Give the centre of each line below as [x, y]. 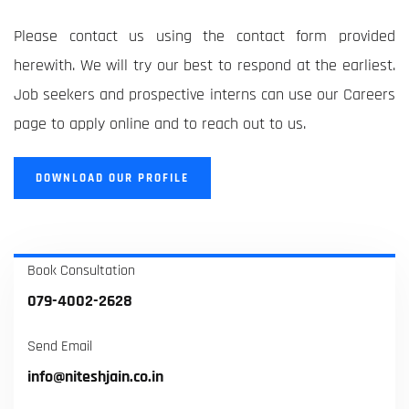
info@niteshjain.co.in [95, 377]
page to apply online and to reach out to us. [160, 124]
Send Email [60, 346]
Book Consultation [81, 271]
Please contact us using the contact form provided [204, 36]
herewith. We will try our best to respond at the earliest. [204, 65]
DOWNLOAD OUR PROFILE [112, 178]
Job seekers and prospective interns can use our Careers [204, 94]
